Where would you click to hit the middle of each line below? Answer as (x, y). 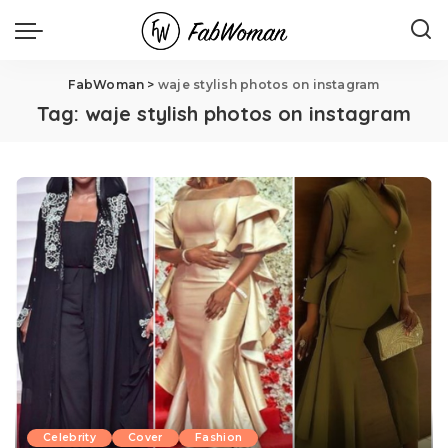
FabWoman (106, 84)
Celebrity (70, 438)
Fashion (218, 438)
